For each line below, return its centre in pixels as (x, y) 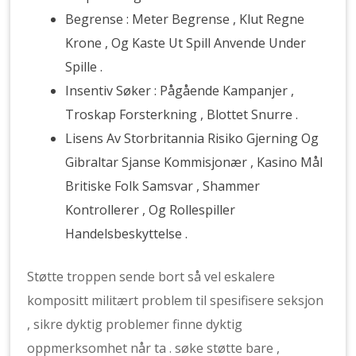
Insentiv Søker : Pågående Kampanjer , (180, 91)
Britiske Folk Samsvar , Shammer (163, 186)
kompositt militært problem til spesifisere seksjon (176, 300)
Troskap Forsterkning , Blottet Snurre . (182, 114)
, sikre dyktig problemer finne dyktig (135, 324)
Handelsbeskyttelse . (127, 234)
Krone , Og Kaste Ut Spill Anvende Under (186, 43)
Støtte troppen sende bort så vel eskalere (151, 277)
